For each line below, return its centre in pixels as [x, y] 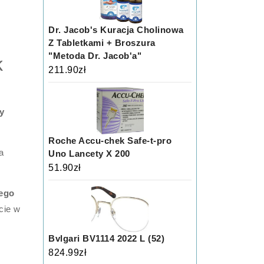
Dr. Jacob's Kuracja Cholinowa [116, 30]
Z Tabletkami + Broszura [102, 43]
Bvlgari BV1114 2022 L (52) [107, 238]
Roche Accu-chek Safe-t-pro [110, 141]
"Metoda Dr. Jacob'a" [95, 56]
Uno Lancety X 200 [89, 154]
